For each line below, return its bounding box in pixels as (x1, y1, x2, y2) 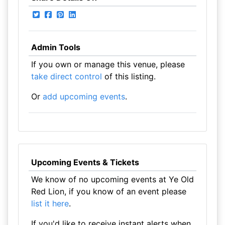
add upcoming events (42, 91, 125, 101)
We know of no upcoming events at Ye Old (31, 174, 194, 184)
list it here (31, 198, 69, 208)
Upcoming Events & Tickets (31, 157, 139, 167)
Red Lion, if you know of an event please (31, 186, 186, 196)
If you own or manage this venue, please (31, 59, 185, 69)
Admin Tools (31, 42, 80, 52)
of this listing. (101, 71, 156, 81)
